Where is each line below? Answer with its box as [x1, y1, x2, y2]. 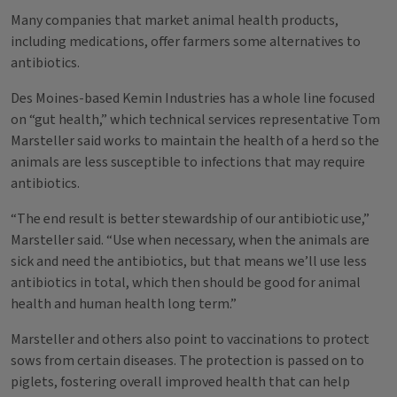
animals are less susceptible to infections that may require [11, 152, 365, 172]
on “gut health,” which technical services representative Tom [11, 110, 380, 129]
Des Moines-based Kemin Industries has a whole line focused [11, 89, 375, 108]
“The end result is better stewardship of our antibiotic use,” [11, 209, 370, 229]
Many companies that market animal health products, [11, 11, 339, 30]
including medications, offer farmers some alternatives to [11, 32, 361, 51]
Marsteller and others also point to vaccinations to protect [11, 330, 370, 349]
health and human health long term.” [11, 294, 237, 314]
